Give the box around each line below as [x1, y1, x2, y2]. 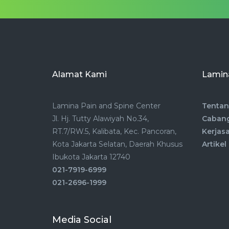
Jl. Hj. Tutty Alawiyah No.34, [52, 114, 149, 124]
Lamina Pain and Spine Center [52, 101, 161, 111]
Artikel [201, 140, 226, 149]
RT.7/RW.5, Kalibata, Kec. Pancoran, [52, 127, 176, 136]
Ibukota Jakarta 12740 [52, 152, 130, 162]
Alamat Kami [52, 70, 107, 80]
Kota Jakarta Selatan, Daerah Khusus [52, 140, 182, 149]
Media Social [52, 214, 111, 226]
